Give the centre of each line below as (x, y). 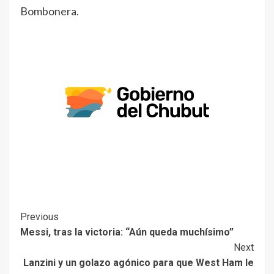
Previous (39, 217)
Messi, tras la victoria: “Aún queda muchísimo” (127, 232)
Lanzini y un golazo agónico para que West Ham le (139, 263)
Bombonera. (50, 11)
